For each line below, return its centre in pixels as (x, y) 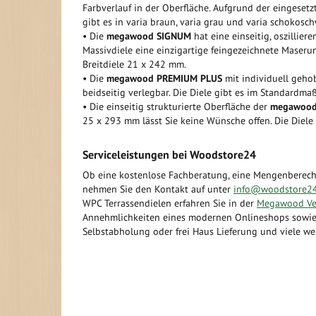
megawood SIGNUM (149, 36)
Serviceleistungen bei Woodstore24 (169, 154)
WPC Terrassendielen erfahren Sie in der (170, 203)
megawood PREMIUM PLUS (164, 78)
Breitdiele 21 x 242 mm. (134, 64)
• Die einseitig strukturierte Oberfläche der (176, 107)
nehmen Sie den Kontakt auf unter (158, 189)
